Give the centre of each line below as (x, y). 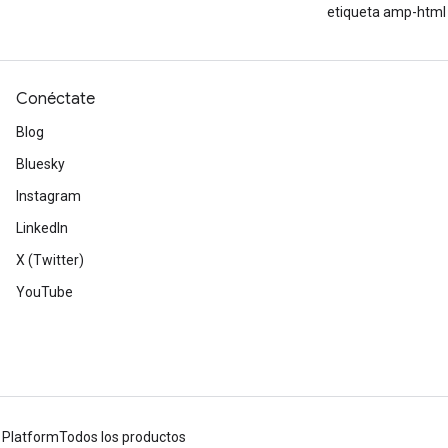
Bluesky (40, 164)
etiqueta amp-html (386, 12)
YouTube (44, 292)
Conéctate (55, 99)
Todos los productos (122, 437)
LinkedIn (42, 228)
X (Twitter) (50, 260)
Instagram (48, 196)
